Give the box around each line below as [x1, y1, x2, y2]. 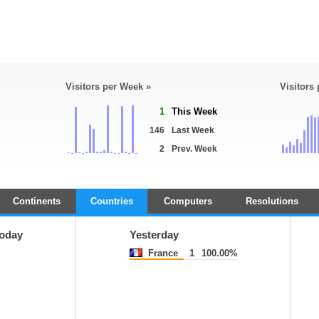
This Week [172, 106, 217, 117]
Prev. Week [172, 144, 217, 154]
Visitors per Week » [66, 81, 151, 92]
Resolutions [245, 196, 298, 206]
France [145, 248, 178, 258]
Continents [13, 196, 61, 206]
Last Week [172, 125, 214, 135]
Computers [163, 196, 212, 206]
